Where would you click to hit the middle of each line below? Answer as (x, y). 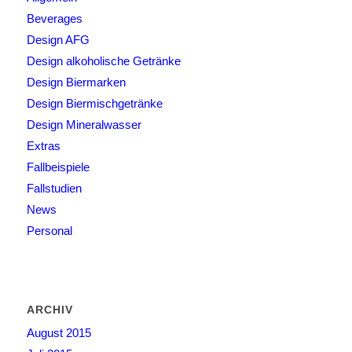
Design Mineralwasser (84, 124)
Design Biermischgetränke (94, 103)
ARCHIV (49, 309)
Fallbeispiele (58, 167)
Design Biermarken (76, 82)
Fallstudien (54, 188)
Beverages (54, 18)
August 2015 (59, 332)
